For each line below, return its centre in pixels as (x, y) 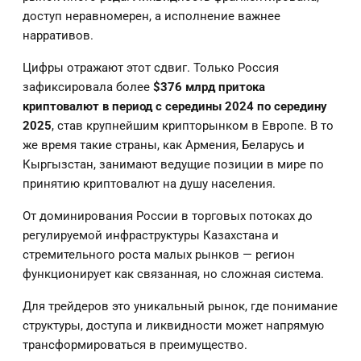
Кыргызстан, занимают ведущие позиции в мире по (173, 164)
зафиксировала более (88, 87)
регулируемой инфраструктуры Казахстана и (151, 235)
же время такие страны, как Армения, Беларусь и (164, 145)
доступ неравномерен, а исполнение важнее (151, 16)
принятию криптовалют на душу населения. (149, 184)
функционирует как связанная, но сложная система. (173, 274)
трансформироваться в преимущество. (135, 345)
